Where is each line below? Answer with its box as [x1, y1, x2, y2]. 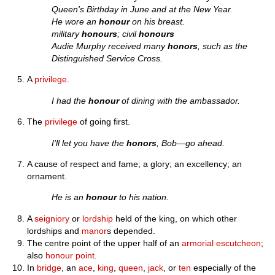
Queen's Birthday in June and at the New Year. [52, 4, 233, 14]
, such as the [198, 41, 248, 51]
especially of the [191, 262, 257, 273]
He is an [52, 192, 87, 203]
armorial [182, 238, 214, 248]
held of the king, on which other [113, 213, 238, 223]
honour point [45, 250, 95, 260]
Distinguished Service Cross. [52, 53, 163, 63]
